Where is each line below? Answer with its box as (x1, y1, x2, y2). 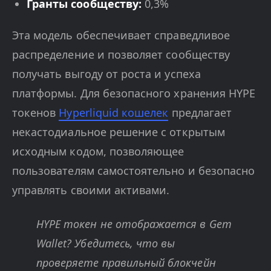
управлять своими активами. (12, 182, 170, 197)
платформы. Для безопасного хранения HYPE (12, 85, 256, 100)
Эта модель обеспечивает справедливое (12, 27, 230, 42)
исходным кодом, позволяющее (12, 143, 184, 158)
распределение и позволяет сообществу (12, 47, 230, 62)
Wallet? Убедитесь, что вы (36, 235, 175, 250)
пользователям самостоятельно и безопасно (12, 163, 255, 178)
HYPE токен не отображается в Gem (36, 216, 232, 231)
